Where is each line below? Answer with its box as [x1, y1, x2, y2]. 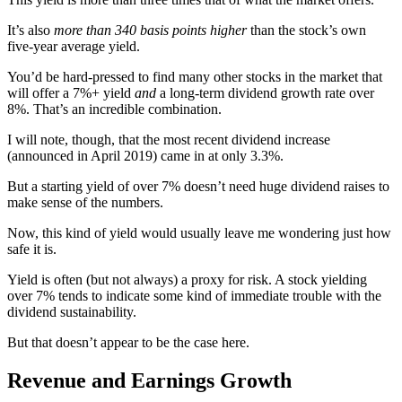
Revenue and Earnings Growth [7, 369, 292, 393]
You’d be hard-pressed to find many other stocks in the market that [7, 69, 382, 85]
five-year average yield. [7, 39, 140, 55]
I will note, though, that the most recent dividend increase [7, 132, 330, 148]
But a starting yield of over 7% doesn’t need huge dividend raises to [7, 179, 389, 195]
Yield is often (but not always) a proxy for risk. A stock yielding [7, 272, 367, 288]
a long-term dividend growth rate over [156, 85, 374, 101]
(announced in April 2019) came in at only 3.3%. [7, 148, 284, 164]
